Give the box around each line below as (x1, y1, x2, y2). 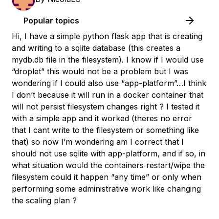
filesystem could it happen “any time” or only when (12, 172, 201, 182)
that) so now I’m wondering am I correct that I (12, 137, 184, 147)
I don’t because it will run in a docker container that (12, 90, 203, 100)
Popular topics (23, 16, 79, 25)
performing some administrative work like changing (12, 184, 201, 194)
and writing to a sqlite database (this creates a (12, 43, 180, 53)
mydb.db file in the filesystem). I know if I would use (12, 55, 204, 65)
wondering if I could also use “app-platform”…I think (12, 78, 206, 88)
